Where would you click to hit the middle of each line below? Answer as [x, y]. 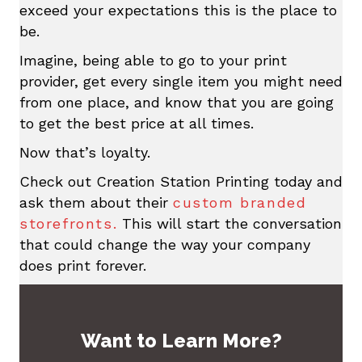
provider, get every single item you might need [181, 81]
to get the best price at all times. [137, 123]
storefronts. [69, 223]
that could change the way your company [165, 244]
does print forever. [83, 265]
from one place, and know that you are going [177, 102]
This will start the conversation [230, 223]
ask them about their [96, 202]
